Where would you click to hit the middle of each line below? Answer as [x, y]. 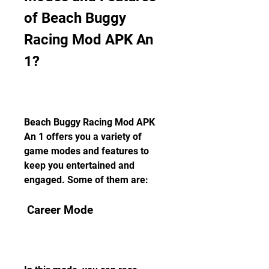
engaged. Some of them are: [86, 180]
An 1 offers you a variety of [83, 137]
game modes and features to [86, 151]
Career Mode [60, 210]
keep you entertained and [79, 165]
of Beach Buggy [75, 18]
